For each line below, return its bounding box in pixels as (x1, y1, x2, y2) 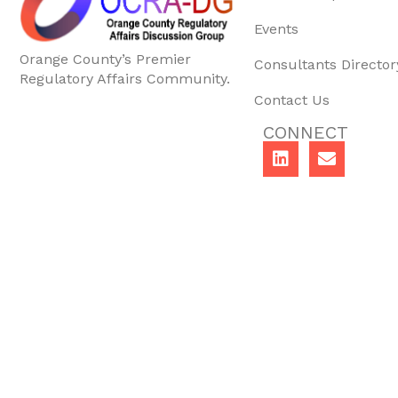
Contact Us (254, 91, 330, 108)
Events (254, 20, 298, 37)
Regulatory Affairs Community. (20, 69, 230, 87)
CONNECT (263, 121, 348, 143)
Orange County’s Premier (20, 50, 191, 68)
